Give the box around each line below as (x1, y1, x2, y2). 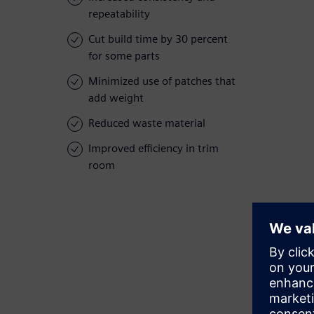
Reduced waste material (88, 116, 205, 130)
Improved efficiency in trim (88, 142, 219, 156)
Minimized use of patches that (88, 74, 235, 88)
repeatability (88, 7, 150, 21)
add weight (88, 91, 144, 105)
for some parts (88, 49, 160, 63)
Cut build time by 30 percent (88, 32, 228, 46)
